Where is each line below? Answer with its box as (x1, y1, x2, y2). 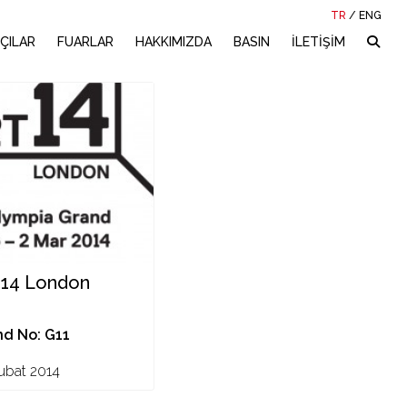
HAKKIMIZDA (135, 35, 212, 49)
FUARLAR (57, 35, 114, 49)
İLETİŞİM (292, 35, 345, 49)
